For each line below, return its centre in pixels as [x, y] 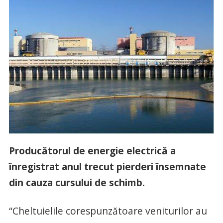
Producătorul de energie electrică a [92, 151]
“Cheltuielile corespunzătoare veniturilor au [108, 211]
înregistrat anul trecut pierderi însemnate [107, 167]
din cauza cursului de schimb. [77, 183]
